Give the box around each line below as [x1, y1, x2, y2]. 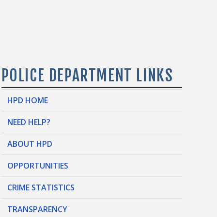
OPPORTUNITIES [7, 160, 69, 171]
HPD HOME [7, 94, 48, 106]
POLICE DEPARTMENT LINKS [1, 65, 173, 85]
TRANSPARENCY [7, 203, 68, 215]
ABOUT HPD [7, 138, 53, 149]
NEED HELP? [7, 116, 51, 127]
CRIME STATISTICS [7, 182, 75, 193]
